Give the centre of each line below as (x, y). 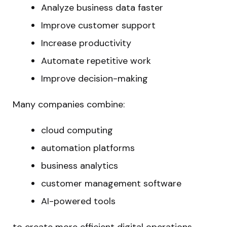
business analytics (80, 165)
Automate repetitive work (96, 61)
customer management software (111, 183)
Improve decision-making (94, 78)
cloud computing (77, 130)
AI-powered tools (78, 201)
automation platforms (88, 148)
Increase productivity (86, 43)
